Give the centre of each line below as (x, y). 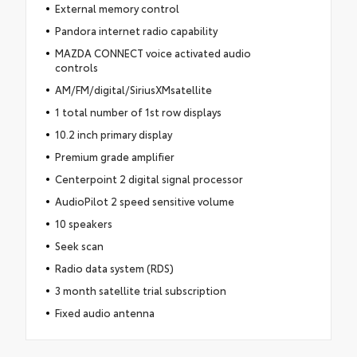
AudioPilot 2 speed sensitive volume (144, 200)
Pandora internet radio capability (136, 30)
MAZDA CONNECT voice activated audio (153, 52)
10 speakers (83, 223)
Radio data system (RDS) (114, 267)
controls (76, 67)
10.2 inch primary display (113, 133)
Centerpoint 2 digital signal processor (149, 178)
